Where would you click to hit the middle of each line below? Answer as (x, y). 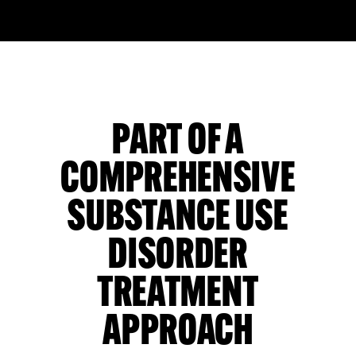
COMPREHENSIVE (178, 180)
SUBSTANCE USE (178, 219)
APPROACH (178, 333)
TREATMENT (178, 295)
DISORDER (178, 257)
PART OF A (178, 142)
